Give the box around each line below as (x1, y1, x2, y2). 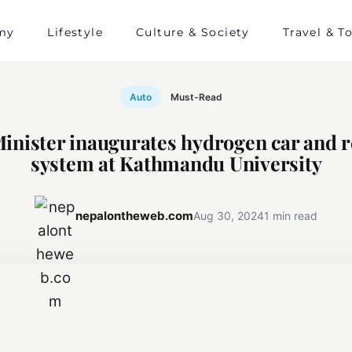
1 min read (264, 209, 317, 222)
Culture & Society (135, 25, 250, 39)
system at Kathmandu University (30, 150, 322, 176)
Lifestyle (47, 25, 103, 39)
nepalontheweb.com (75, 208, 193, 223)
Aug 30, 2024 (193, 209, 264, 222)
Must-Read (170, 90, 222, 103)
